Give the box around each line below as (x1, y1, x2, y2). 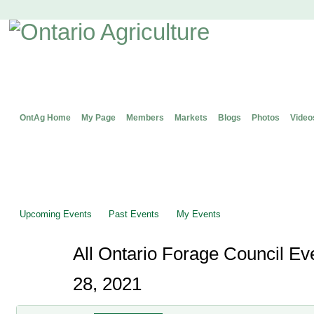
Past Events (109, 209, 160, 219)
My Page (81, 113, 116, 123)
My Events (176, 209, 221, 219)
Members (125, 113, 164, 123)
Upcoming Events (19, 209, 92, 219)
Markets (174, 113, 207, 123)
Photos (251, 113, 280, 123)
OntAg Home (19, 113, 71, 123)
